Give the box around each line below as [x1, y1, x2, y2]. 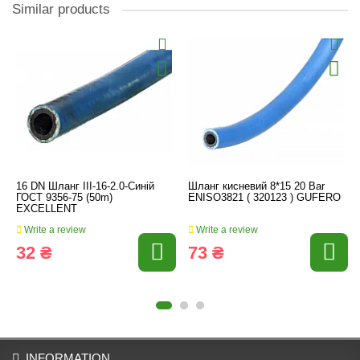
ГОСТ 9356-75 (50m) [16, 191, 112, 203]
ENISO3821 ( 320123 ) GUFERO [188, 191, 341, 203]
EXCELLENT [16, 202, 77, 215]
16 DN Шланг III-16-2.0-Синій [16, 180, 154, 192]
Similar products [12, 2, 110, 17]
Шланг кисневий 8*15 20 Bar [188, 180, 325, 192]
